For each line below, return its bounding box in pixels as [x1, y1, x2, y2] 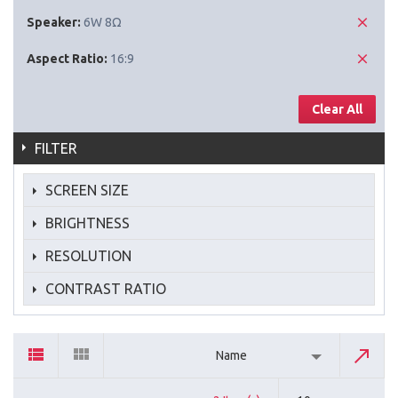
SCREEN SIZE [45, 181, 129, 198]
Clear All [312, 101, 362, 116]
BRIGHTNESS [45, 214, 130, 231]
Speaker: [27, 14, 81, 29]
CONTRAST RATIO [45, 280, 166, 297]
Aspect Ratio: [27, 51, 107, 66]
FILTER [35, 139, 77, 156]
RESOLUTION [45, 247, 131, 264]
